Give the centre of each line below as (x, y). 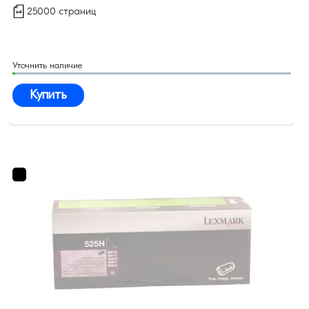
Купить (48, 95)
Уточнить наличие (48, 66)
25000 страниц (61, 12)
